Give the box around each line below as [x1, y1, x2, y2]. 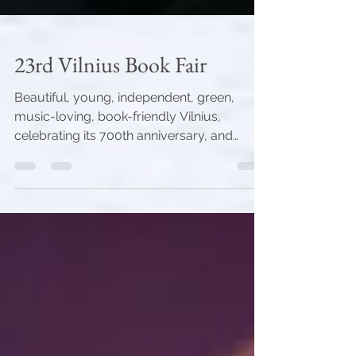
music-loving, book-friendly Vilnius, [14, 160, 221, 175]
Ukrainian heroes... [14, 198, 119, 213]
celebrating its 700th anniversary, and [14, 179, 233, 194]
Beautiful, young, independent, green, [14, 141, 234, 156]
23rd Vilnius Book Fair [14, 101, 207, 130]
